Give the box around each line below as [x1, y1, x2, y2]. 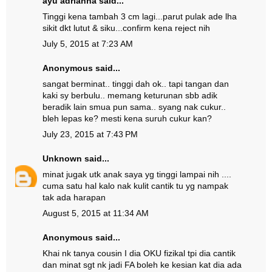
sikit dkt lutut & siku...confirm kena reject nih [42, 23, 210, 33]
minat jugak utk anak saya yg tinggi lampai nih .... [42, 169, 231, 179]
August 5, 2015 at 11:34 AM [42, 208, 149, 218]
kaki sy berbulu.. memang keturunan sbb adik [42, 90, 217, 100]
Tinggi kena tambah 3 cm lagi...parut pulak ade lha [42, 12, 237, 21]
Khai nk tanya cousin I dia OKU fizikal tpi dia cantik [42, 248, 236, 258]
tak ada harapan [42, 192, 106, 202]
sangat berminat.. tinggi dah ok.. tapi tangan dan [42, 79, 229, 89]
